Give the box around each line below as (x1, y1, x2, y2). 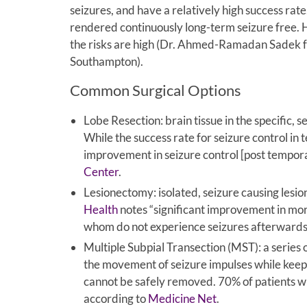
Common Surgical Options (70, 80, 241, 99)
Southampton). (70, 53, 143, 69)
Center (84, 164, 119, 179)
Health (84, 201, 118, 217)
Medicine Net (148, 291, 217, 306)
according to (84, 291, 148, 306)
